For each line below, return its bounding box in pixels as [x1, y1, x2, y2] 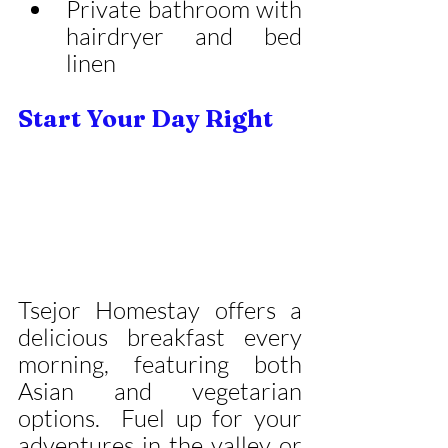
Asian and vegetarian [18, 376, 302, 407]
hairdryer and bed [66, 21, 302, 52]
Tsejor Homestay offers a [18, 295, 302, 326]
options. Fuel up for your [18, 403, 302, 434]
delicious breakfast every [18, 322, 302, 353]
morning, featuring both [18, 349, 302, 380]
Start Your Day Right [18, 104, 273, 134]
